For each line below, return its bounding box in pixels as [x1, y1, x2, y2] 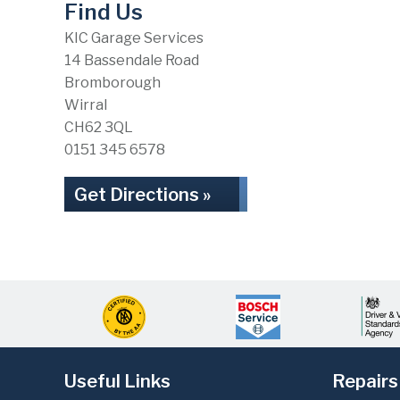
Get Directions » [74, 184, 211, 205]
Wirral [64, 96, 107, 113]
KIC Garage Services [64, 29, 204, 46]
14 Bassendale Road [64, 52, 199, 69]
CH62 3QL [64, 119, 133, 136]
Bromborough [64, 74, 161, 91]
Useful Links [64, 371, 171, 392]
